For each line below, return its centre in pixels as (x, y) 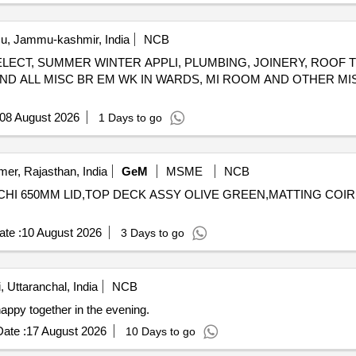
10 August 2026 (61, 232)
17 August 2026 (66, 331)
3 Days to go (152, 233)
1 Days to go (130, 118)
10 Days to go (160, 331)
